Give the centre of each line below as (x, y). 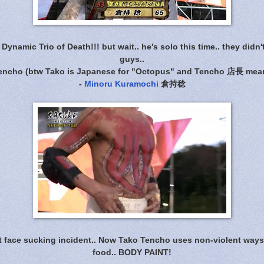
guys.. (132, 59)
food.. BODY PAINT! (132, 252)
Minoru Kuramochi (121, 83)
